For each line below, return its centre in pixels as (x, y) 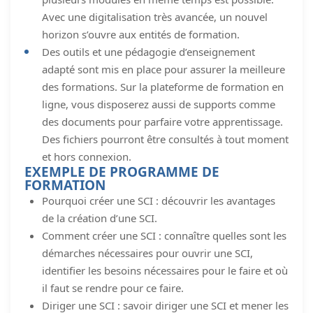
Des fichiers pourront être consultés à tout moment (165, 139)
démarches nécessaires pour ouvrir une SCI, (147, 253)
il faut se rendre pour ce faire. (113, 287)
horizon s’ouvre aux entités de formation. (141, 34)
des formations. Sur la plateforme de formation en (163, 86)
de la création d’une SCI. (100, 218)
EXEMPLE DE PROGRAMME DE (122, 172)
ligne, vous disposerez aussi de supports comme (159, 104)
